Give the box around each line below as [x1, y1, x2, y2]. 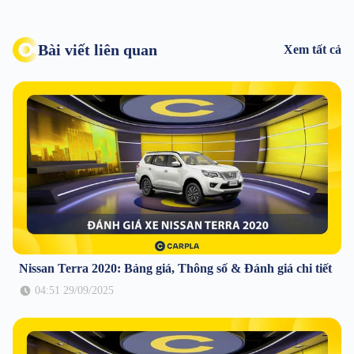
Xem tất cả [284, 43, 341, 57]
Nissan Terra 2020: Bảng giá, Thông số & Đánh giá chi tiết [19, 261, 332, 275]
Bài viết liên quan [38, 41, 157, 59]
